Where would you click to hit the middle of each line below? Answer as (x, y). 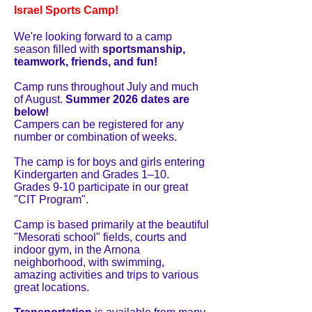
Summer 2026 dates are (127, 99)
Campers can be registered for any (99, 124)
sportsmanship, (144, 49)
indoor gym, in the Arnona (77, 250)
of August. (40, 99)
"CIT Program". (51, 200)
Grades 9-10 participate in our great (101, 187)
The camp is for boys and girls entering (109, 162)
